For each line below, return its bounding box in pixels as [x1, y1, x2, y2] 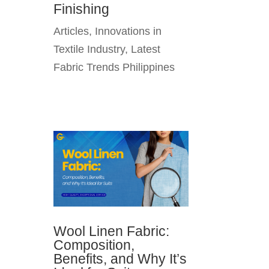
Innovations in [95, 25, 162, 37]
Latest [131, 43, 161, 55]
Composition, [53, 237, 135, 253]
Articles [53, 25, 89, 37]
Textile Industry [53, 43, 125, 55]
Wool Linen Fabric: [53, 223, 170, 240]
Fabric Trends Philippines [53, 61, 175, 73]
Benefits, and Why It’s [53, 251, 187, 267]
